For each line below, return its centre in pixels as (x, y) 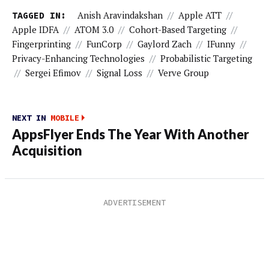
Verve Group (183, 73)
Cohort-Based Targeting (178, 30)
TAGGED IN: (39, 16)
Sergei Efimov (53, 73)
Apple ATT (200, 16)
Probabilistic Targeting (206, 59)
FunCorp (104, 44)
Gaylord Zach (165, 44)
